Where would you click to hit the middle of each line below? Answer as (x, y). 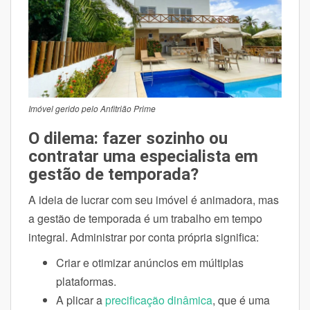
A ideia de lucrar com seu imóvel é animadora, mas (154, 199)
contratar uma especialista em (143, 156)
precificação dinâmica (159, 300)
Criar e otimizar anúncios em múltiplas (150, 262)
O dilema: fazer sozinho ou (128, 138)
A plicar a (81, 300)
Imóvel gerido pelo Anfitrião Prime (92, 108)
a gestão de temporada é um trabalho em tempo (145, 218)
